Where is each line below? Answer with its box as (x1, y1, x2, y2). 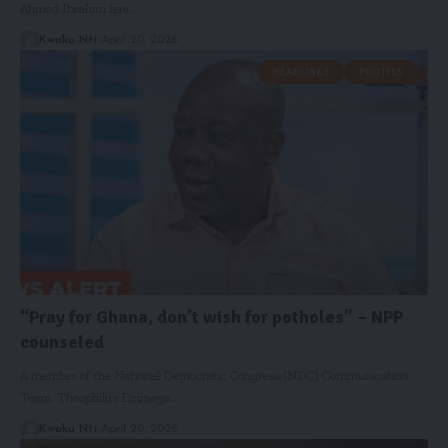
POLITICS (359, 66, 403, 79)
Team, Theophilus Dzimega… (20, 389, 179, 405)
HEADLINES (272, 66, 330, 79)
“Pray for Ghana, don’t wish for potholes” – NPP (20, 305, 403, 328)
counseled (20, 330, 104, 353)
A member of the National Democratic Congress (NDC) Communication (20, 367, 408, 383)
